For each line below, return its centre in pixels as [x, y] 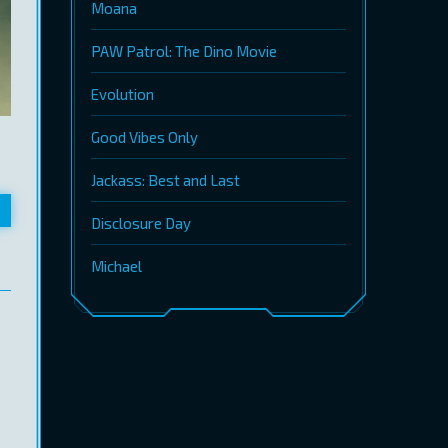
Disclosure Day [141, 223]
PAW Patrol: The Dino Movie [184, 51]
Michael [116, 266]
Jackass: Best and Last [165, 180]
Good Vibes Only [144, 137]
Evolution [122, 94]
